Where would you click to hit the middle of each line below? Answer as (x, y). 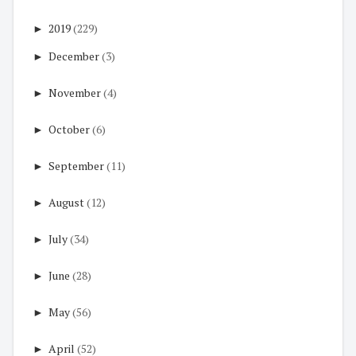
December (74, 56)
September (76, 166)
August (66, 203)
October (69, 130)
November (75, 93)
